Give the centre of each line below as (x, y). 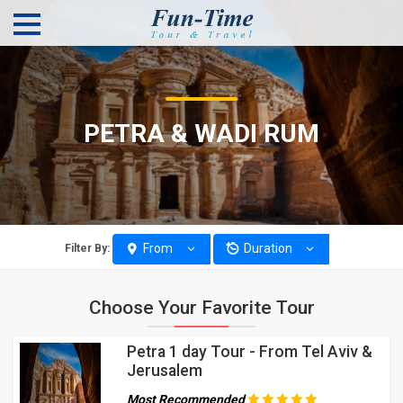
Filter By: (88, 249)
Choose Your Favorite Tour (201, 307)
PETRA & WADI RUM (201, 134)
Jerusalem (164, 370)
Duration (268, 249)
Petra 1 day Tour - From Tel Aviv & (249, 351)
